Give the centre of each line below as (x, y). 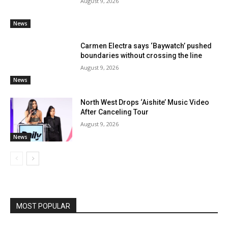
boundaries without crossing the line (141, 55)
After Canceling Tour (115, 112)
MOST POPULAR (43, 206)
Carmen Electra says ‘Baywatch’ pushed (146, 46)
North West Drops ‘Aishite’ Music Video (145, 103)
